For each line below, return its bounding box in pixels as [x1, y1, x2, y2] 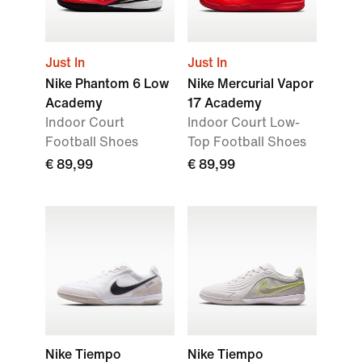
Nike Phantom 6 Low [45, 77, 169, 90]
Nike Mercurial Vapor [187, 77, 314, 90]
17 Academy [187, 96, 262, 110]
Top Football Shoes [187, 135, 306, 149]
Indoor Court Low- [187, 116, 300, 129]
